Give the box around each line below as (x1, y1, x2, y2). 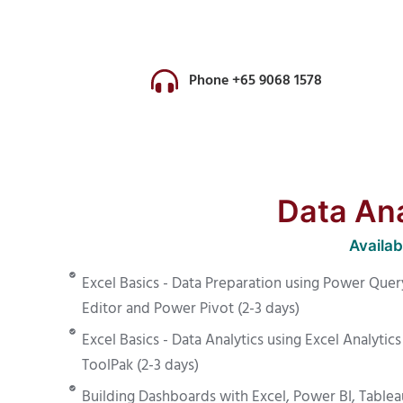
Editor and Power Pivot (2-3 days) (81, 296, 300, 321)
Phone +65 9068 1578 (189, 68, 323, 93)
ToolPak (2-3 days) (81, 353, 199, 378)
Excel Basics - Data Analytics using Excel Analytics (81, 327, 401, 353)
